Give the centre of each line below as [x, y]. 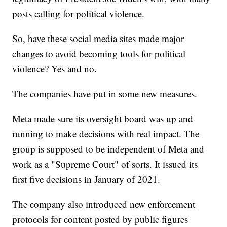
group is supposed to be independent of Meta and [108, 149]
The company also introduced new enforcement [104, 204]
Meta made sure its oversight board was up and [103, 119]
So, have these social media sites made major [98, 39]
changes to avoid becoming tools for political [99, 54]
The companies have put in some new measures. [106, 94]
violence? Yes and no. [55, 69]
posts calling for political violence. [80, 14]
